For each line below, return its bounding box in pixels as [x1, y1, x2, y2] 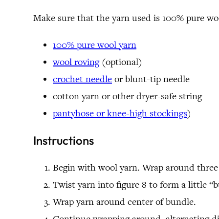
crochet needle [53, 73, 112, 86]
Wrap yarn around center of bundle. [53, 196, 196, 208]
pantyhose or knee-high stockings [53, 107, 187, 120]
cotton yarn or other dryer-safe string [53, 90, 202, 103]
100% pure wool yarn [53, 39, 136, 51]
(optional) [99, 56, 142, 68]
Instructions [33, 133, 94, 148]
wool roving [53, 56, 99, 68]
